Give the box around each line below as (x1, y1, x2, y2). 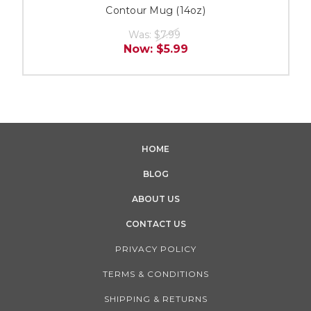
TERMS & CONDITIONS (103, 268, 209, 279)
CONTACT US (125, 218, 186, 229)
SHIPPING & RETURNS (104, 293, 208, 304)
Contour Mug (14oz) (106, 3, 205, 17)
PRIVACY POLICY (115, 243, 196, 254)
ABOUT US (131, 193, 180, 204)
